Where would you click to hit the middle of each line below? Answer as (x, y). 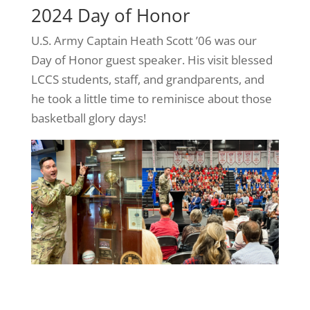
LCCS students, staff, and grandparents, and (147, 80)
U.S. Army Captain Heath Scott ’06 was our (144, 41)
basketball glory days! (88, 118)
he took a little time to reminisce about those (151, 99)
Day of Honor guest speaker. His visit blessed (152, 60)
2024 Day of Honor (110, 16)
